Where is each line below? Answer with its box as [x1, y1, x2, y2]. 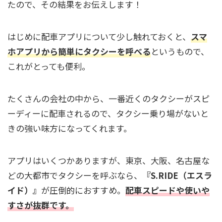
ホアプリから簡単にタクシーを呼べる [7, 45, 151, 57]
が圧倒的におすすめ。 [41, 184, 125, 196]
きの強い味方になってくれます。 [7, 122, 132, 134]
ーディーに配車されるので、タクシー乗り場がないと [7, 107, 209, 119]
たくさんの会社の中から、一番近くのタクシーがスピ [7, 92, 210, 105]
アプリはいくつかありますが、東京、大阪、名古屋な [7, 154, 210, 166]
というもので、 [151, 45, 209, 57]
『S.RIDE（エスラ [142, 169, 212, 181]
